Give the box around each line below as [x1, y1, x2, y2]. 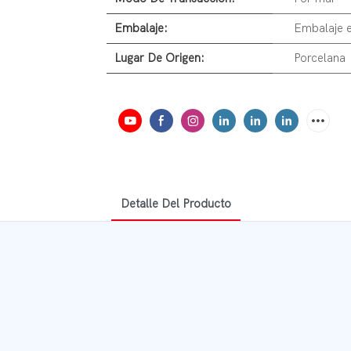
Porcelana [293, 51, 346, 66]
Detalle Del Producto [120, 196, 231, 211]
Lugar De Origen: [114, 51, 204, 66]
